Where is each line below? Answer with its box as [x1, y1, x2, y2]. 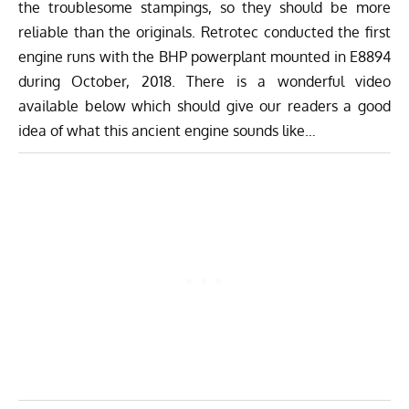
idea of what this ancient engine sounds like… [18, 121, 316, 141]
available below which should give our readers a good [18, 97, 391, 116]
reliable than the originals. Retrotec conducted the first [18, 23, 391, 42]
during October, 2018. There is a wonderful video [18, 72, 391, 91]
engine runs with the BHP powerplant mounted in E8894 [18, 47, 391, 67]
